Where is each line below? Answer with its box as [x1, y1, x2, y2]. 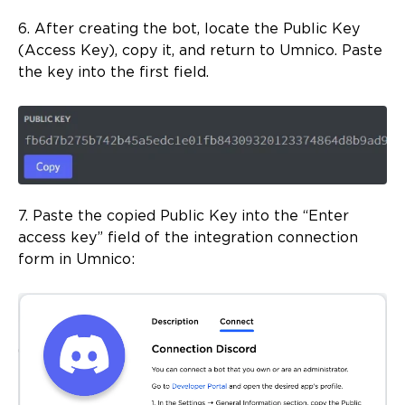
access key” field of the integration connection [18, 231, 358, 245]
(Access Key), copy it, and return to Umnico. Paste [18, 43, 382, 58]
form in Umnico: [18, 252, 135, 267]
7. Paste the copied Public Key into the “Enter [18, 209, 349, 223]
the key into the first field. [18, 65, 209, 80]
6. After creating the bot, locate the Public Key [18, 22, 360, 36]
